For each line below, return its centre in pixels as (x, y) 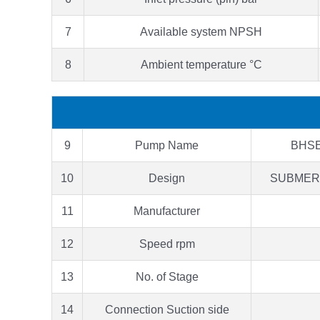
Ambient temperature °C (201, 64)
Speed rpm (167, 244)
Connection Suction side (167, 309)
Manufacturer (167, 211)
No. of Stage (167, 276)
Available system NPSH (201, 31)
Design (167, 178)
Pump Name (167, 145)
